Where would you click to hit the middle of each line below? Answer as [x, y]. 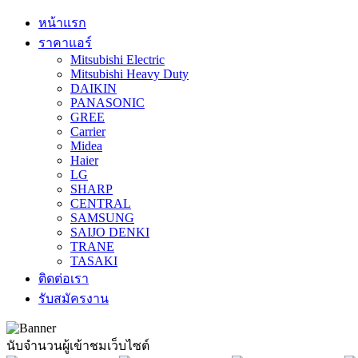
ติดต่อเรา [64, 278]
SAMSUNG [102, 218]
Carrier [88, 131]
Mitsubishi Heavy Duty [129, 74]
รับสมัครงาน [74, 298]
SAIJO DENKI [110, 232]
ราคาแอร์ [65, 43]
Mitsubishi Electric [117, 60]
